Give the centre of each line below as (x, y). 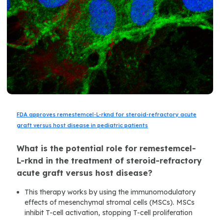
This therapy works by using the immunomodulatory (110, 192)
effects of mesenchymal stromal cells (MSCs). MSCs (110, 203)
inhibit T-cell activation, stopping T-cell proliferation (109, 213)
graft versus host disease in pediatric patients (82, 125)
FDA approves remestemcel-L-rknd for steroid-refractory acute (107, 115)
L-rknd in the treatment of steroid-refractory (109, 161)
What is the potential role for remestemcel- (106, 149)
